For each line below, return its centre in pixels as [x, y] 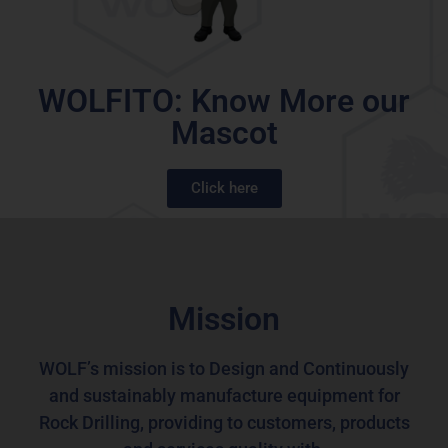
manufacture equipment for [289, 395]
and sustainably [112, 395]
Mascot [224, 132]
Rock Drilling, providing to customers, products [224, 422]
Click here [224, 187]
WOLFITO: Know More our [224, 100]
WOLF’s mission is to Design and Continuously [224, 368]
